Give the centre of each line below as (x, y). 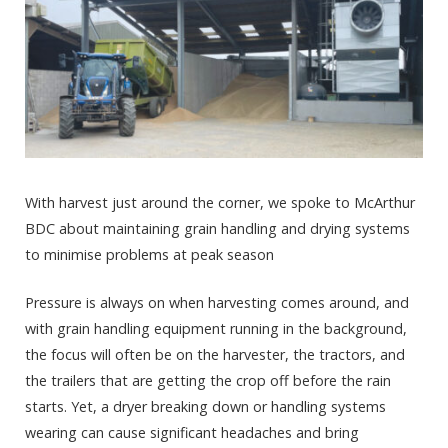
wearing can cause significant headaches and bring (192, 433)
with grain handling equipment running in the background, (216, 329)
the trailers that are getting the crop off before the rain (208, 381)
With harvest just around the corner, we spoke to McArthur (220, 202)
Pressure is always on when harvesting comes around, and (217, 303)
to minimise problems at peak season (149, 254)
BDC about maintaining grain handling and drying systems (217, 228)
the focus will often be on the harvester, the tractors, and (215, 355)
